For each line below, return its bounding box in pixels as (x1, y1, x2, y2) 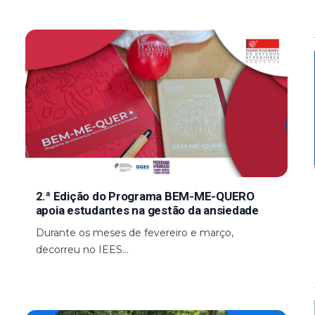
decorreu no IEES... (35, 243, 129, 256)
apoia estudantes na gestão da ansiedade (35, 202, 259, 217)
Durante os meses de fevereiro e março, (35, 226, 233, 239)
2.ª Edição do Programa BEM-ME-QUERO (35, 188, 255, 203)
